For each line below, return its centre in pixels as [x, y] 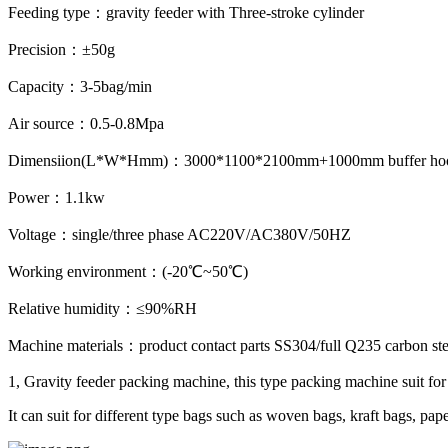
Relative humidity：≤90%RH [102, 308]
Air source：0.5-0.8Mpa [86, 123]
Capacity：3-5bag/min [80, 86]
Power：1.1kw [56, 197]
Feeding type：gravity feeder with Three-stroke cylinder [186, 12]
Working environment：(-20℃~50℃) [128, 271]
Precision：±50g [61, 49]
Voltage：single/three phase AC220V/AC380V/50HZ [179, 234]
